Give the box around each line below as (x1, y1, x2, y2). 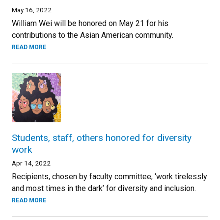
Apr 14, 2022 (12, 159, 51, 167)
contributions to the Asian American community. (12, 30, 173, 40)
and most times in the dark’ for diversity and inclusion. (12, 184, 196, 193)
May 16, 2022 (12, 6, 52, 14)
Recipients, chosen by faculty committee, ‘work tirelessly (12, 172, 207, 181)
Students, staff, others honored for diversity (12, 132, 192, 143)
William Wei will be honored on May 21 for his (12, 19, 168, 28)
